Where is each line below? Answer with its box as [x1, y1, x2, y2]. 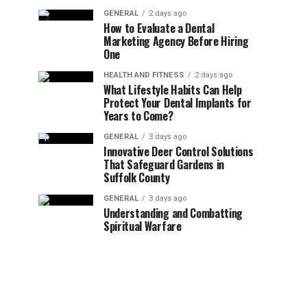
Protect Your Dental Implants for [103, 95, 251, 111]
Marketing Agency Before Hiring [103, 33, 249, 49]
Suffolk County [103, 169, 170, 186]
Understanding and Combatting [103, 205, 243, 221]
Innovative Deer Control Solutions [103, 143, 254, 160]
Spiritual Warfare [103, 218, 182, 234]
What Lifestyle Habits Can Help [103, 82, 242, 98]
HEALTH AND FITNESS [103, 71, 184, 79]
